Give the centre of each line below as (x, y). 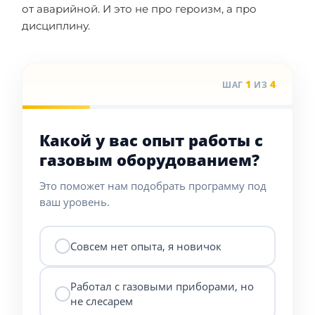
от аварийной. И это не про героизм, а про (139, 9)
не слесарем (102, 301)
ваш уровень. (75, 202)
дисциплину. (56, 26)
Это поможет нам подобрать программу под (153, 186)
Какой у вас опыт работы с (151, 140)
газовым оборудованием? (149, 160)
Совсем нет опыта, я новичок (146, 246)
